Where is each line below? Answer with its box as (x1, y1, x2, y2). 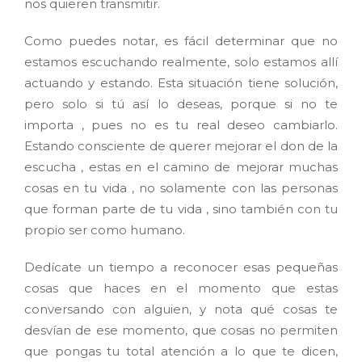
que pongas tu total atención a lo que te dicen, (24, 343, 338, 360)
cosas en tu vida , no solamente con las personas (24, 180, 338, 196)
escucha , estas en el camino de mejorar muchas (24, 159, 338, 175)
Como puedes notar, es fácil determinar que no (24, 33, 338, 49)
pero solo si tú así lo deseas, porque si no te (24, 96, 338, 112)
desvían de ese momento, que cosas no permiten (24, 322, 338, 339)
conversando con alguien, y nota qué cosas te (24, 301, 338, 318)
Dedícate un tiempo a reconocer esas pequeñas (24, 259, 338, 276)
